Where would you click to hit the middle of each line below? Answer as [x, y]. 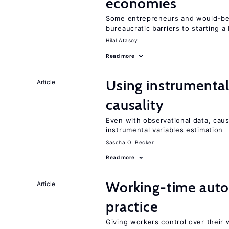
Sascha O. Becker [130, 142]
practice [132, 207]
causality [135, 105]
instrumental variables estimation [165, 130]
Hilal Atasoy [122, 40]
